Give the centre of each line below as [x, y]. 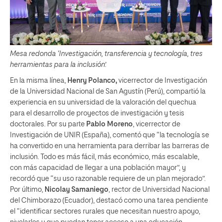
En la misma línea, [39, 81]
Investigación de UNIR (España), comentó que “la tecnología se [110, 135]
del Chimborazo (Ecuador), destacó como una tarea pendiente [109, 200]
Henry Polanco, [92, 81]
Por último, [27, 190]
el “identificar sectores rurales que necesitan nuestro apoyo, [105, 211]
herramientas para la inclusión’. [58, 65]
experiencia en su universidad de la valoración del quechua [103, 102]
